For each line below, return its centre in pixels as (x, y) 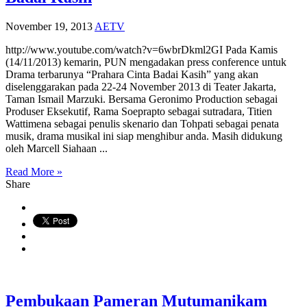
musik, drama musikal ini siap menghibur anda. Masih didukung (144, 136)
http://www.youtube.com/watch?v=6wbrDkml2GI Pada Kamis (142, 49)
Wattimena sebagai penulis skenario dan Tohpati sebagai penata (142, 123)
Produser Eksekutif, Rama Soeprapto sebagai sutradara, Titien (139, 111)
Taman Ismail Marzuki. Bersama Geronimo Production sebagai (142, 99)
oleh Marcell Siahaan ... (57, 148)
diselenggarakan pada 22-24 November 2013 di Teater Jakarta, (141, 86)
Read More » (34, 171)
